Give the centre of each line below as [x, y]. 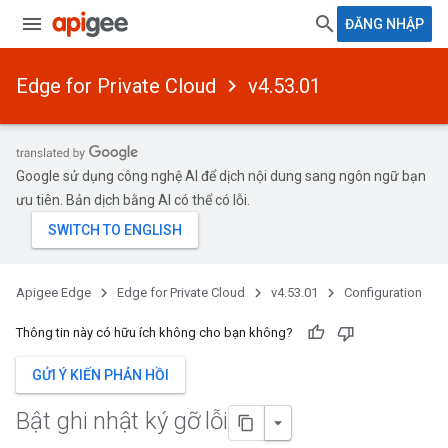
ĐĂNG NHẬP [384, 24]
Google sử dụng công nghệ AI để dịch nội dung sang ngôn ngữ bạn [221, 176]
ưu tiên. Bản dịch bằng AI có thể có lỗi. [133, 200]
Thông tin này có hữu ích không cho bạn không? [154, 332]
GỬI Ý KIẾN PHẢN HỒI [100, 375]
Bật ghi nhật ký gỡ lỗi [122, 421]
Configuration [383, 292]
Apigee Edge [53, 292]
